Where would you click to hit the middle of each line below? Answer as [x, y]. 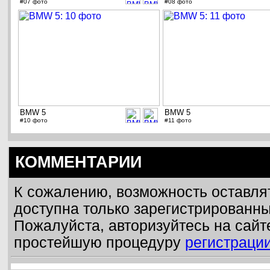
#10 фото [34, 121]
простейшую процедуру [99, 243]
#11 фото [178, 121]
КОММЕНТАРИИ [78, 162]
